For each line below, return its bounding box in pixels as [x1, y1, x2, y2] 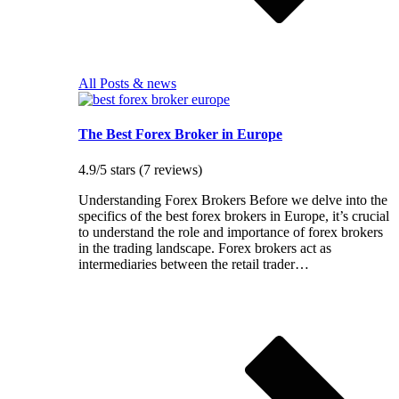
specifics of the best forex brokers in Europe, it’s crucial [78, 208, 389, 224]
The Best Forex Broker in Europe [78, 126, 282, 142]
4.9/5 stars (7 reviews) [78, 161, 202, 177]
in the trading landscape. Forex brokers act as [78, 240, 331, 256]
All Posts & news [78, 76, 176, 92]
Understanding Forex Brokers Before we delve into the [78, 191, 387, 208]
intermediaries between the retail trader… [78, 256, 309, 272]
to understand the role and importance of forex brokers [78, 224, 383, 240]
